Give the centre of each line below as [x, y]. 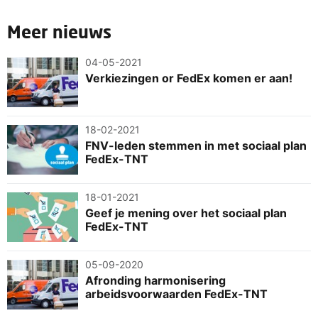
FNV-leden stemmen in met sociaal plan [196, 145]
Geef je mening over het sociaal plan [186, 213]
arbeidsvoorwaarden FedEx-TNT [176, 294]
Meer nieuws [59, 31]
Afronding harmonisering [155, 280]
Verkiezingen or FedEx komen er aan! [189, 78]
